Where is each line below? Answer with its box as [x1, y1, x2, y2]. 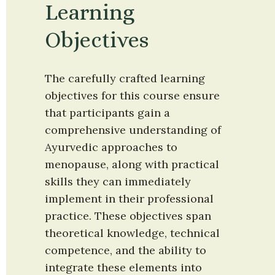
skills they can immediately [45, 174, 191, 189]
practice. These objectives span [45, 209, 211, 223]
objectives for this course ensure [45, 88, 220, 103]
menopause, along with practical [45, 157, 219, 172]
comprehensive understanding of [45, 123, 221, 137]
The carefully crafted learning [45, 71, 205, 86]
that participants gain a [45, 106, 170, 120]
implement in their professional [45, 192, 214, 206]
